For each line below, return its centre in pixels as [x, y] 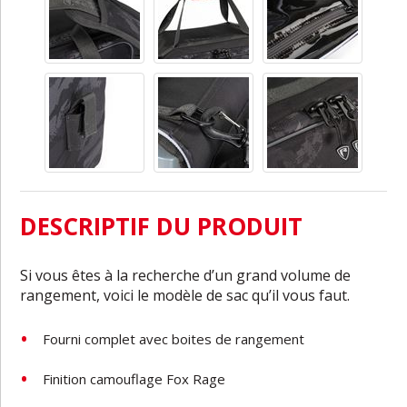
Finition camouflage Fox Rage [134, 378]
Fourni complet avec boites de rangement [174, 338]
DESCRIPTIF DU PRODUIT [162, 226]
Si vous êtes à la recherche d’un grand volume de [186, 275]
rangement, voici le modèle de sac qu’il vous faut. [185, 295]
